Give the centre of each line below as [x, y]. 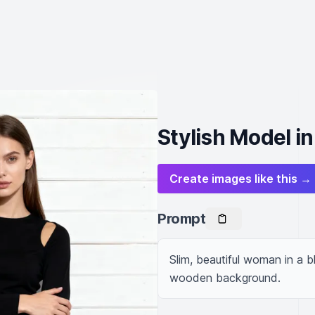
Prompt [181, 219]
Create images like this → [240, 179]
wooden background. [225, 278]
